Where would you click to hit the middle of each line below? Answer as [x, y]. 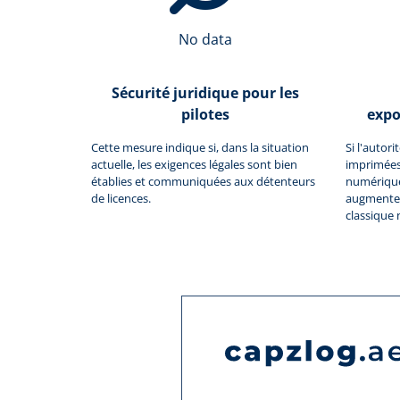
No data [205, 39]
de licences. [121, 198]
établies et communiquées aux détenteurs [203, 181]
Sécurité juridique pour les [205, 92]
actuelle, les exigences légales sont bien [194, 164]
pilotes [205, 114]
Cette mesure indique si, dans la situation [200, 147]
